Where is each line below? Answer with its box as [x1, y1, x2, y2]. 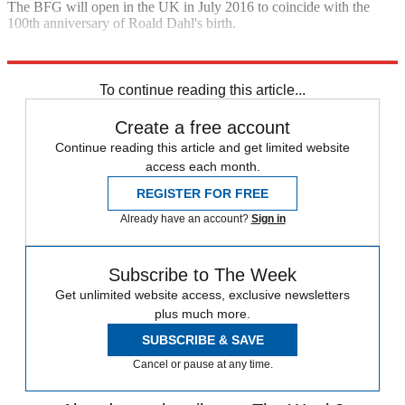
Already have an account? [119, 212, 251, 225]
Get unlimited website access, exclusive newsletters [55, 287, 350, 302]
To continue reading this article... [99, 81, 306, 98]
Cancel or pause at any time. [132, 357, 273, 371]
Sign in [250, 212, 286, 225]
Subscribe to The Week [108, 264, 297, 285]
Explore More [7, 45, 87, 61]
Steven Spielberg [55, 61, 152, 78]
